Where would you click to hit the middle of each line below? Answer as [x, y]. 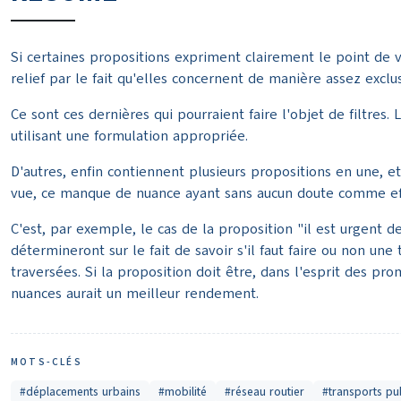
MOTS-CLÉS [47, 363]
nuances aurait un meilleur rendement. [135, 294]
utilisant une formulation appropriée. [129, 137]
